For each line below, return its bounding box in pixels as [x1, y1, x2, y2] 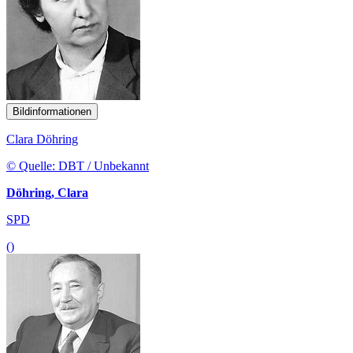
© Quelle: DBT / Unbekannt [6, 158, 149, 173]
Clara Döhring [6, 132, 78, 146]
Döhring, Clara [6, 185, 88, 199]
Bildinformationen [13, 105, 91, 117]
